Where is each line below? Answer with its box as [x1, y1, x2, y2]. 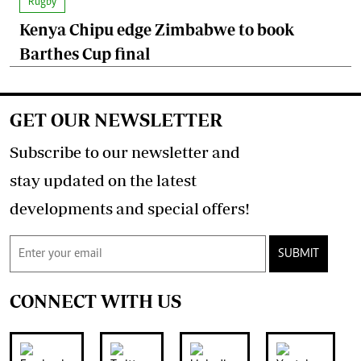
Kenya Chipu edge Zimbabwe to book [19, 20, 294, 39]
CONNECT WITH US [10, 290, 181, 313]
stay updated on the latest [10, 171, 197, 190]
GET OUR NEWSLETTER [10, 109, 222, 131]
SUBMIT [278, 247, 319, 261]
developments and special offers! [10, 199, 250, 218]
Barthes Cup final [19, 44, 150, 64]
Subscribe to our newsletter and [10, 143, 240, 162]
